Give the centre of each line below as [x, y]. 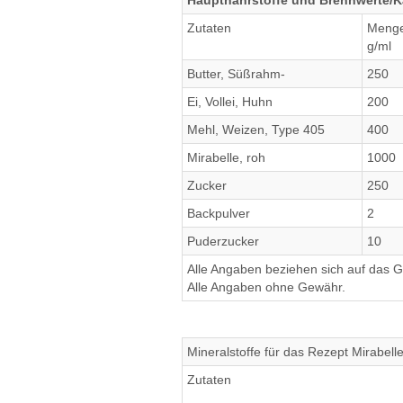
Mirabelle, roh [226, 157]
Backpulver [219, 213]
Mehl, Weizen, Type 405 [256, 130]
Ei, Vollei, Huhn [230, 102]
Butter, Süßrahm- [236, 74]
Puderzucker [223, 241]
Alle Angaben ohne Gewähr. [266, 287]
